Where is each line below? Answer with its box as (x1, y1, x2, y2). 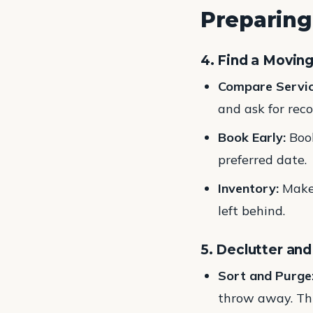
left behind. (218, 202, 286, 219)
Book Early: (218, 129, 286, 145)
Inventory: (218, 180, 279, 196)
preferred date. (218, 151, 307, 168)
